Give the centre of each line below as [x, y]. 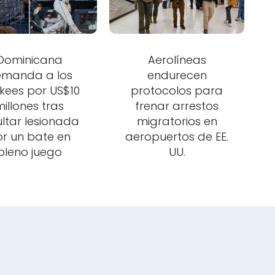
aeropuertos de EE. [177, 137]
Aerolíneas [177, 60]
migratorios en [177, 122]
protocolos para [177, 91]
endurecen [177, 76]
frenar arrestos [177, 106]
